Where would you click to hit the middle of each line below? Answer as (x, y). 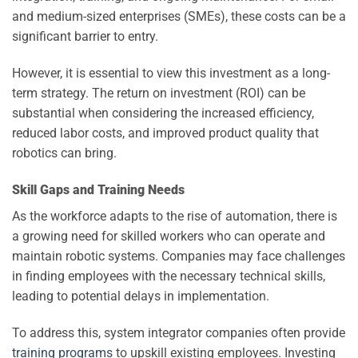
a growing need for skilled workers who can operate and (169, 236)
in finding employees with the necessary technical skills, (169, 276)
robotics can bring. (64, 153)
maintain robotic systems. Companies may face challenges (179, 256)
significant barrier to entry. (85, 37)
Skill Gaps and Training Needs (98, 189)
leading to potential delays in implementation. (141, 296)
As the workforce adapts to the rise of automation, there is (175, 216)
